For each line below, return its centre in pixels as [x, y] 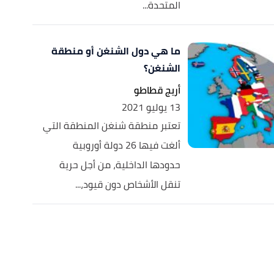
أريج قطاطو [157, 90]
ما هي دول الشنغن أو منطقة [116, 51]
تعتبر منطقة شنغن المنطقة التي [111, 125]
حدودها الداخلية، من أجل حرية [120, 165]
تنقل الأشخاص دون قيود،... [128, 184]
